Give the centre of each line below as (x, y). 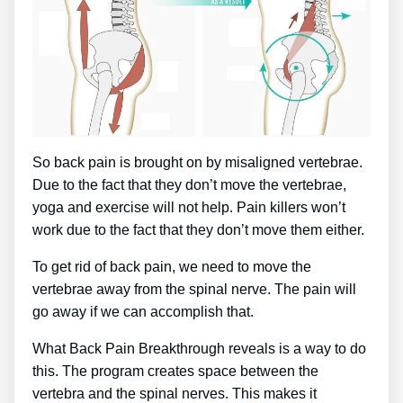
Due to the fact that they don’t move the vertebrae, (189, 184)
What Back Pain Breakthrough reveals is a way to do (199, 348)
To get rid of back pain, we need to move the (172, 266)
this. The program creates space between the (175, 371)
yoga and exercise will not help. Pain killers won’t (189, 207)
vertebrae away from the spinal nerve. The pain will (194, 289)
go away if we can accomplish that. (143, 311)
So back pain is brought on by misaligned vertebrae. (197, 162)
